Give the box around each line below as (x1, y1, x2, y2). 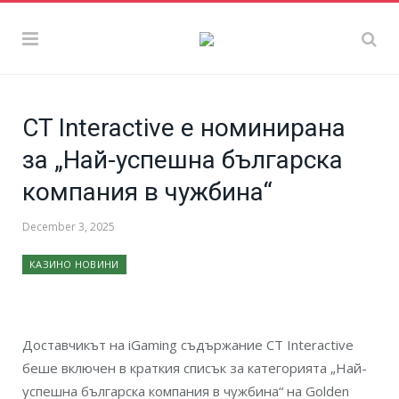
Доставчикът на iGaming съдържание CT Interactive (22, 336, 354, 354)
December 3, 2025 (22, 219, 115, 234)
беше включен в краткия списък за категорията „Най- (22, 359, 367, 377)
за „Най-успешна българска (22, 145, 343, 175)
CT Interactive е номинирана (22, 113, 346, 142)
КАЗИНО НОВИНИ (29, 257, 119, 271)
